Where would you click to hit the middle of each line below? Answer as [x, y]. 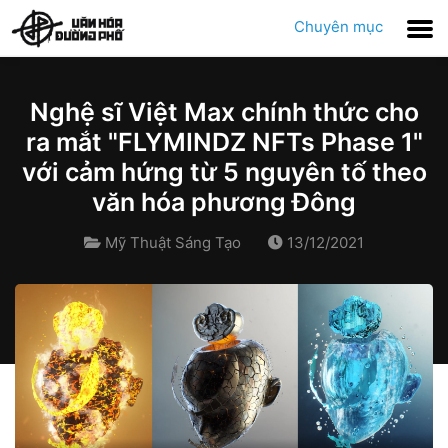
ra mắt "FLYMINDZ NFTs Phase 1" [224, 142]
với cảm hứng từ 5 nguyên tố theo [224, 172]
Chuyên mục [338, 26]
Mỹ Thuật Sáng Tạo [173, 242]
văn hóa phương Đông [224, 202]
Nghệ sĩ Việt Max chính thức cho [224, 112]
